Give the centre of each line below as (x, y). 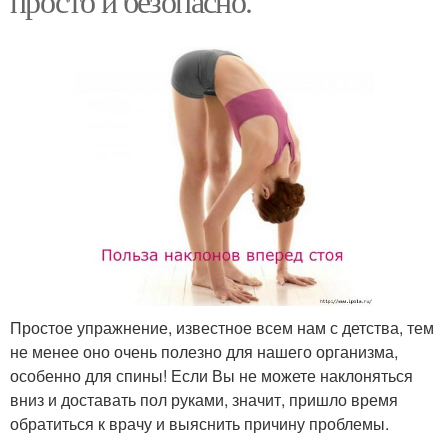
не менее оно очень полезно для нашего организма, (204, 352)
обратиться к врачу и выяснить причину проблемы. (199, 424)
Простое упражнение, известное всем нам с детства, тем (222, 328)
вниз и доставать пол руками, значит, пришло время (204, 400)
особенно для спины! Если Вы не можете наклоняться (211, 376)
